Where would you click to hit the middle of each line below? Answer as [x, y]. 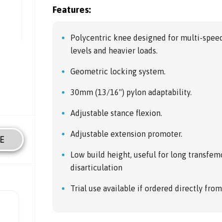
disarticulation [97, 168]
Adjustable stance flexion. [116, 113]
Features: [72, 10]
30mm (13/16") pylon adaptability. [131, 92]
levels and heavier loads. [114, 51]
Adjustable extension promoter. [127, 134]
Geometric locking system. [118, 72]
